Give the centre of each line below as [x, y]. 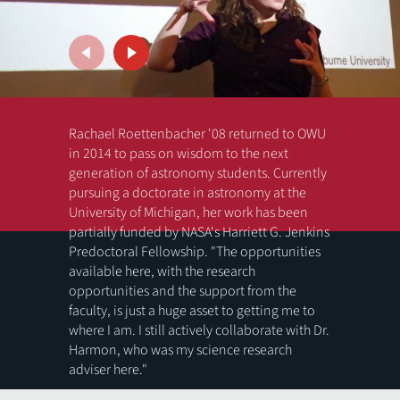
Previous [130, 320]
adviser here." [108, 369]
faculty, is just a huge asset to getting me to [192, 310]
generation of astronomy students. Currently [198, 173]
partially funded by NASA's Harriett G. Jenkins [200, 232]
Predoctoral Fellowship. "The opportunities [195, 251]
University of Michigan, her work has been [189, 212]
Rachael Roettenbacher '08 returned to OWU [198, 133]
